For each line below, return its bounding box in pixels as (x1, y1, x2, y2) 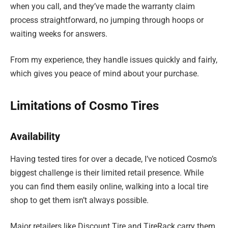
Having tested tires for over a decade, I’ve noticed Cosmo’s (10, 154, 217, 164)
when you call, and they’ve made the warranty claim (10, 1, 195, 11)
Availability (10, 130, 60, 143)
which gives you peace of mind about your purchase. (10, 69, 199, 79)
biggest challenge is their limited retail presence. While (10, 167, 204, 178)
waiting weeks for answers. (10, 28, 107, 39)
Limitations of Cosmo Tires (10, 98, 159, 113)
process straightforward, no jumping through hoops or (10, 15, 204, 25)
